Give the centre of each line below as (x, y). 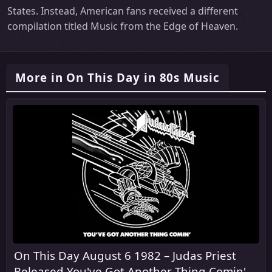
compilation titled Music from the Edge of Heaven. (123, 26)
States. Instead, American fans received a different (123, 11)
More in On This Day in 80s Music (117, 78)
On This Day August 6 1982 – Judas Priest (125, 256)
